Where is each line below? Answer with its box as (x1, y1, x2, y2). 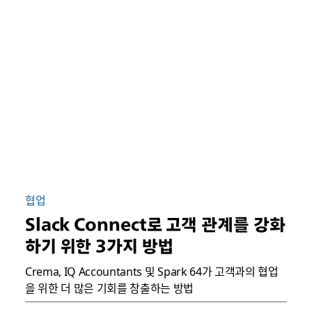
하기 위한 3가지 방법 (24, 235, 173, 257)
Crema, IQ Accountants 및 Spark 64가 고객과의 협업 (24, 263, 279, 280)
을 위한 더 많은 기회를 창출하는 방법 (24, 279, 194, 297)
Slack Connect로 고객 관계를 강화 (24, 214, 286, 235)
